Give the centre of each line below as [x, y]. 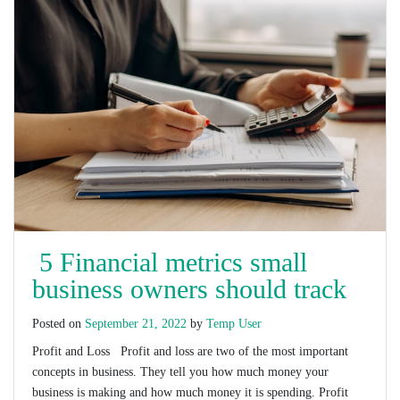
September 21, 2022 [136, 323]
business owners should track [189, 288]
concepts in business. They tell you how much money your [180, 371]
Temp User [234, 323]
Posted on [58, 323]
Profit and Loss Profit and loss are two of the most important [190, 351]
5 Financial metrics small [170, 262]
